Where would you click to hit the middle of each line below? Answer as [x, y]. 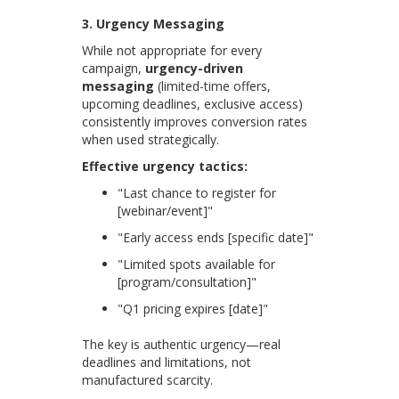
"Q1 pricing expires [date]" [193, 309]
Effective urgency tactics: [165, 167]
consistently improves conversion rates [195, 122]
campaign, [114, 69]
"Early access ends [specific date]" [216, 238]
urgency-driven [195, 69]
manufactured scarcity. [148, 380]
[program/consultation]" [187, 282]
